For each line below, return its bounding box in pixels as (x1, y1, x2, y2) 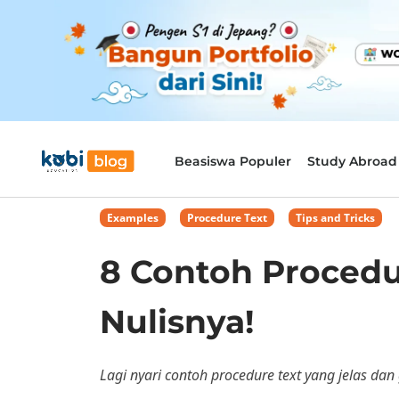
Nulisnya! (100, 302, 254, 341)
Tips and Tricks (296, 210, 375, 225)
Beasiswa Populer (174, 153, 291, 169)
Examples (107, 210, 159, 225)
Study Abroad (306, 153, 397, 169)
